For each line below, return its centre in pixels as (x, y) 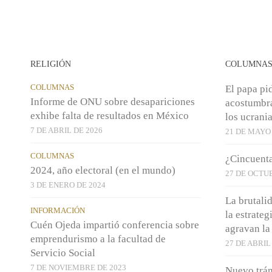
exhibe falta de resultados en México (110, 115)
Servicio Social (63, 253)
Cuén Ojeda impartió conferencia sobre (115, 225)
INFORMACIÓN (58, 210)
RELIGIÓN (51, 63)
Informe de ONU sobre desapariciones (113, 101)
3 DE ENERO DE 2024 (68, 185)
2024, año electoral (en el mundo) (103, 170)
